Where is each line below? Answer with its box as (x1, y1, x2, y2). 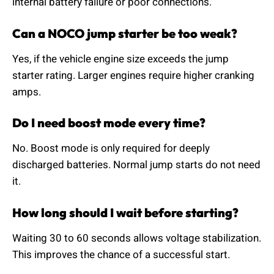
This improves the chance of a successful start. (12, 246, 230, 262)
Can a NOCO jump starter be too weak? (12, 25, 237, 41)
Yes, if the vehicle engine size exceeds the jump (12, 51, 229, 67)
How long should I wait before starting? (12, 204, 239, 220)
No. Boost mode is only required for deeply (12, 141, 210, 157)
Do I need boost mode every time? (12, 115, 206, 131)
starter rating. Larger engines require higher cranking (12, 67, 254, 83)
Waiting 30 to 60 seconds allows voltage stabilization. (12, 230, 261, 246)
